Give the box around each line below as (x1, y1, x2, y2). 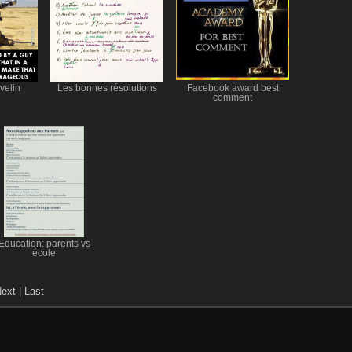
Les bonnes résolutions (57, 82, 157, 93)
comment (213, 92, 252, 102)
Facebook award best (186, 82, 279, 93)
